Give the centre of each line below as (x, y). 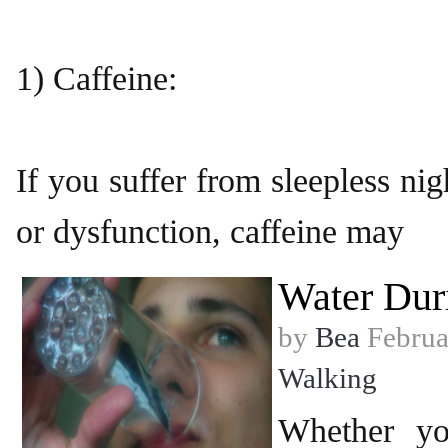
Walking (327, 378)
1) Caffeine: (96, 78)
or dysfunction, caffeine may (210, 231)
